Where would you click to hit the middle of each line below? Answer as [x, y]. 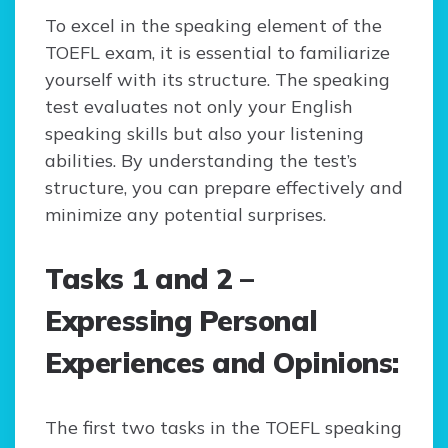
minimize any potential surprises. [185, 215]
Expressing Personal [181, 321]
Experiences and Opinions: [222, 363]
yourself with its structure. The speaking [217, 80]
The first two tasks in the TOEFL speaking [223, 428]
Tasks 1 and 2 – [149, 279]
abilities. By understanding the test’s [201, 161]
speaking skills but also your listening [204, 134]
